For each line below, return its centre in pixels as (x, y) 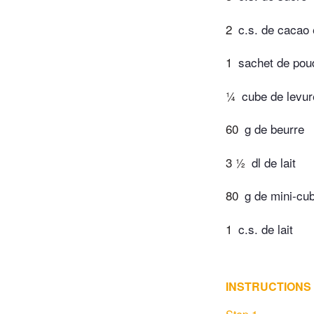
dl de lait (274, 162)
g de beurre (274, 129)
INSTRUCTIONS (268, 286)
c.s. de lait (266, 228)
